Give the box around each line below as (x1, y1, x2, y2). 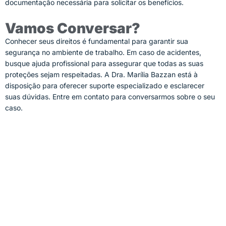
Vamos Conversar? (5, 19, 140, 37)
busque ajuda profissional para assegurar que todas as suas (5, 59, 203, 68)
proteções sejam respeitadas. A (5, 70, 111, 79)
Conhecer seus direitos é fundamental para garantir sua (5, 36, 188, 45)
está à (176, 70, 198, 79)
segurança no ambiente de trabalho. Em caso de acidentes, (5, 47, 201, 56)
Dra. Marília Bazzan (111, 70, 176, 79)
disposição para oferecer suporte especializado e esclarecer (5, 81, 204, 90)
